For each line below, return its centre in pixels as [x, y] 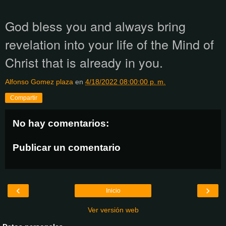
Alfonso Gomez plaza [39, 82]
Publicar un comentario [67, 147]
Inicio [113, 191]
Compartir [24, 98]
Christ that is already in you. [84, 62]
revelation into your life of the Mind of [109, 44]
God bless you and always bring [95, 26]
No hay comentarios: [61, 124]
